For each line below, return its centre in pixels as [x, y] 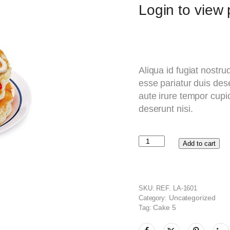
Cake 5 [165, 208]
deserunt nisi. [166, 109]
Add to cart [199, 143]
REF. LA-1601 [177, 188]
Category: [152, 198]
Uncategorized [192, 198]
